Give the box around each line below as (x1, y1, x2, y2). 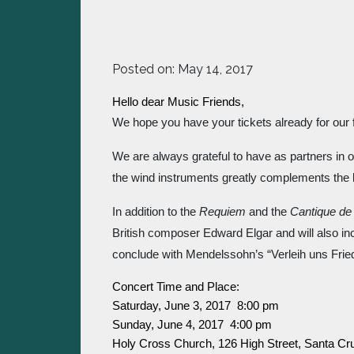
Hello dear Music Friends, (112, 96, 244, 108)
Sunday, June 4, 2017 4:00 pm (112, 318, 272, 331)
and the (246, 205, 290, 218)
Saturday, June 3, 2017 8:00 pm (112, 299, 279, 312)
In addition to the (112, 205, 199, 218)
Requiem (199, 205, 246, 218)
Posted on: (112, 62, 178, 77)
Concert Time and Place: (112, 281, 239, 293)
